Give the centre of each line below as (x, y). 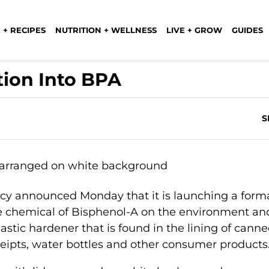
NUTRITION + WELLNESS (106, 30)
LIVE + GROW (194, 30)
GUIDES (247, 30)
